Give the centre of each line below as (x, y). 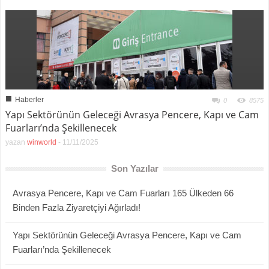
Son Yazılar (134, 168)
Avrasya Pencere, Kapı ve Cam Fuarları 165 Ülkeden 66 (123, 193)
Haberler (29, 99)
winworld (42, 142)
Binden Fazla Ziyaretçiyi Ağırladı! (77, 207)
